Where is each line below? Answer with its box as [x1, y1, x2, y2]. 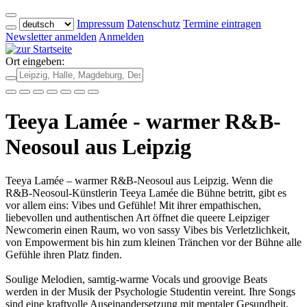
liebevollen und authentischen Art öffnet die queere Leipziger [5, 211, 269, 223]
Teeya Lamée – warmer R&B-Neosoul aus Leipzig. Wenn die [5, 174, 273, 186]
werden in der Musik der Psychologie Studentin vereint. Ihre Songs [5, 285, 295, 297]
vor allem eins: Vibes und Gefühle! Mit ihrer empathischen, [5, 199, 261, 211]
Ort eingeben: [5, 56, 64, 67]
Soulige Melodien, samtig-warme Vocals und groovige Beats [5, 273, 267, 285]
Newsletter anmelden [5, 31, 97, 42]
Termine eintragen [183, 18, 261, 29]
